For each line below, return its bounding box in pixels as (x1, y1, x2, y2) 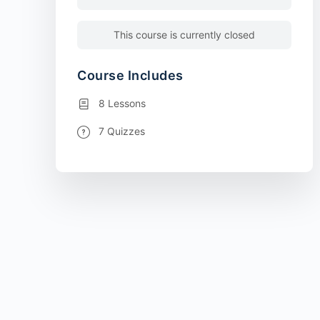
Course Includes (77, 68, 184, 84)
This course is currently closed (114, 29, 255, 41)
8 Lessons (99, 97, 146, 110)
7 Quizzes (99, 125, 145, 138)
